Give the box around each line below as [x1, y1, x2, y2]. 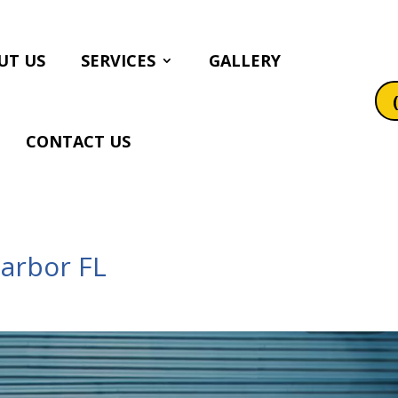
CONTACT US [26, 131, 131, 152]
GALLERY [208, 50, 281, 71]
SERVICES [80, 50, 155, 71]
